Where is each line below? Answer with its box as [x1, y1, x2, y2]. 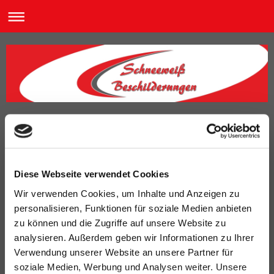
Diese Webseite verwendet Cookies [14, 168, 169, 179]
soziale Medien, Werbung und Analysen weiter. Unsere [14, 261, 247, 272]
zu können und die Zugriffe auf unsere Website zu [14, 217, 226, 228]
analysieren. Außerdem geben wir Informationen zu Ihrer [14, 232, 254, 243]
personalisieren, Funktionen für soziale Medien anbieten [14, 202, 252, 213]
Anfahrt [21, 114, 75, 133]
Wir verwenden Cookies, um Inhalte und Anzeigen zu [14, 188, 240, 199]
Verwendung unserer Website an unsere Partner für [14, 246, 233, 257]
